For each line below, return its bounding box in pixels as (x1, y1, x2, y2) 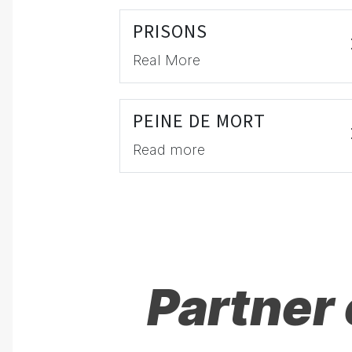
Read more (133, 141, 205, 158)
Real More (133, 52, 200, 68)
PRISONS (133, 18, 207, 46)
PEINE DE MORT (133, 108, 266, 135)
